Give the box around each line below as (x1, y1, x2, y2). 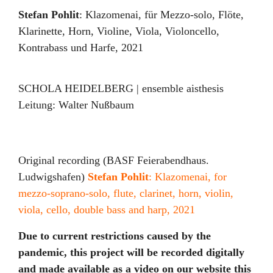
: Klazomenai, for (149, 170, 227, 183)
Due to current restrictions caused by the (18, 229, 211, 242)
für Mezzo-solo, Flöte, (144, 8, 244, 21)
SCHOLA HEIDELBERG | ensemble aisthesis (18, 82, 224, 94)
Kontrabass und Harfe (18, 41, 115, 54)
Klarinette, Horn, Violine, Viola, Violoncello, (18, 24, 219, 37)
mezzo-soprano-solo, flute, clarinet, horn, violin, (18, 186, 233, 199)
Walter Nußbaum (58, 98, 134, 111)
